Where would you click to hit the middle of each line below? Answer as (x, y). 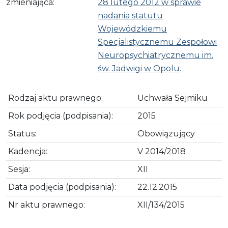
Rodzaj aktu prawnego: (55, 98)
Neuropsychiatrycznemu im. (155, 55)
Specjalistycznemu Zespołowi (157, 42)
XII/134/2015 (161, 205)
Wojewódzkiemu (132, 28)
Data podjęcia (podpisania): (62, 187)
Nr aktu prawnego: (47, 205)
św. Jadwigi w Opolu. (139, 68)
